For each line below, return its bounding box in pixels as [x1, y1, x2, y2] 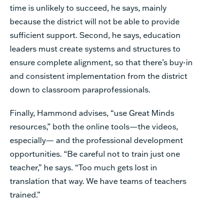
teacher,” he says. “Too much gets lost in [10, 162, 157, 172]
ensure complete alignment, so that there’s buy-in [10, 56, 193, 67]
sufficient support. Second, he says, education [10, 29, 181, 40]
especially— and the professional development [10, 134, 183, 145]
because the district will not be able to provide [10, 16, 180, 26]
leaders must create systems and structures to [10, 43, 181, 54]
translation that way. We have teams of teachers [10, 175, 186, 186]
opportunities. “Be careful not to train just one [10, 148, 180, 159]
